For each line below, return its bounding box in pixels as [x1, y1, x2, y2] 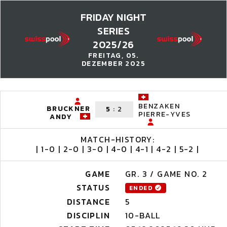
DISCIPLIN [67, 209, 110, 221]
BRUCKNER [46, 103, 90, 114]
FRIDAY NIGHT [80, 10, 147, 25]
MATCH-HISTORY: [80, 133, 155, 145]
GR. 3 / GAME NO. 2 [125, 168, 208, 180]
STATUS [76, 181, 110, 194]
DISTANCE [66, 196, 110, 208]
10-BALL [125, 209, 161, 221]
